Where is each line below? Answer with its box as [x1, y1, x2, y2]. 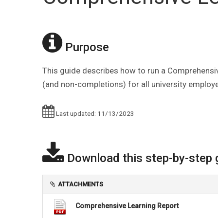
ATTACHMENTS [58, 180, 103, 188]
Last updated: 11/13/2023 [54, 109, 134, 117]
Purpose [62, 40, 109, 54]
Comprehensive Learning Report [75, 202, 179, 210]
